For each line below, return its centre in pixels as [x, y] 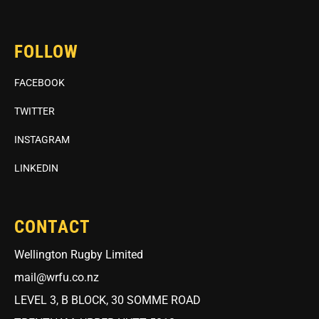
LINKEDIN [36, 168]
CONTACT [52, 227]
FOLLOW [46, 52]
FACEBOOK [40, 83]
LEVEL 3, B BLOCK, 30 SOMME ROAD [108, 300]
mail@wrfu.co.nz [57, 277]
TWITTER [35, 111]
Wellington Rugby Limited [79, 255]
